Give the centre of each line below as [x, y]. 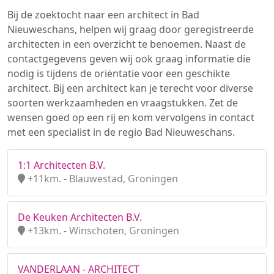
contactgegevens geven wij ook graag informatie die [129, 59]
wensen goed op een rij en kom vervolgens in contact [131, 117]
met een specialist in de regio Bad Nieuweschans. [121, 132]
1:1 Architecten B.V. [61, 165]
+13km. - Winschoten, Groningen [102, 231]
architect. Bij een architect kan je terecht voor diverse [130, 88]
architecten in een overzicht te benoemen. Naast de [127, 44]
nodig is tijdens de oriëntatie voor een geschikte [119, 73]
